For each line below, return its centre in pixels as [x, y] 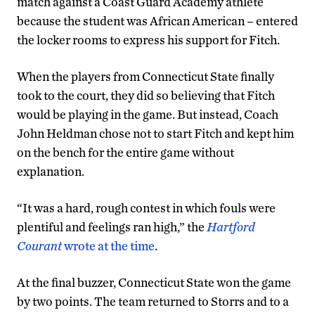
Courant [39, 246]
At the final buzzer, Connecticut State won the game [154, 283]
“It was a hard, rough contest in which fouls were [146, 208]
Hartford [231, 227]
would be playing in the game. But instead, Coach [148, 115]
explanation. [51, 172]
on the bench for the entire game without [126, 153]
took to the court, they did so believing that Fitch [146, 96]
